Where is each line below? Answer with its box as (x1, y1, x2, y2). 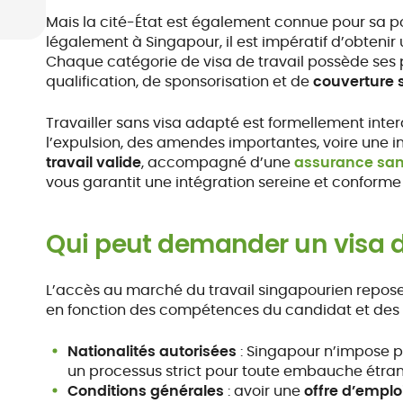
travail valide (46, 152, 142, 173)
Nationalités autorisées (67, 341, 237, 362)
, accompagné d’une (141, 152, 295, 173)
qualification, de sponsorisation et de (46, 71, 314, 92)
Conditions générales (67, 381, 225, 401)
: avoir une (224, 381, 305, 401)
